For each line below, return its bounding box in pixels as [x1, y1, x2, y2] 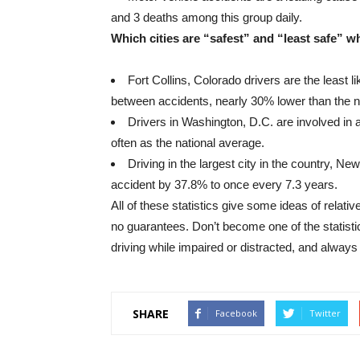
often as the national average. [111, 136, 264, 149]
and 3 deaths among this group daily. [111, 10, 302, 24]
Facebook [215, 307, 257, 319]
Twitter [309, 307, 341, 319]
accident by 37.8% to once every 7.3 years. [111, 178, 337, 191]
